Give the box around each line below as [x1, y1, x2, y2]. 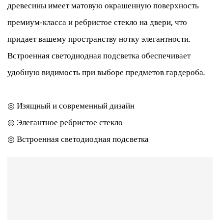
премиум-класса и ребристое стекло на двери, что [7, 16, 187, 30]
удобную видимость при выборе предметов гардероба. [7, 66, 205, 80]
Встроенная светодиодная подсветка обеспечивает [7, 50, 191, 63]
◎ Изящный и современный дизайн [7, 100, 137, 113]
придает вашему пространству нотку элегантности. [7, 33, 190, 47]
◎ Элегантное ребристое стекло [7, 116, 123, 130]
